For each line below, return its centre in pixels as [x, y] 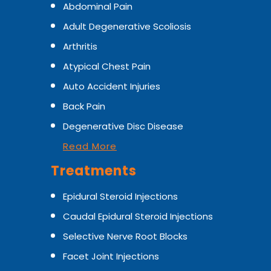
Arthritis [80, 46]
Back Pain [84, 106]
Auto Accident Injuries [112, 86]
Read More [90, 146]
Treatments [94, 171]
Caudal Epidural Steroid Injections [138, 216]
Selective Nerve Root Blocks [125, 236]
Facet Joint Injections [111, 256]
